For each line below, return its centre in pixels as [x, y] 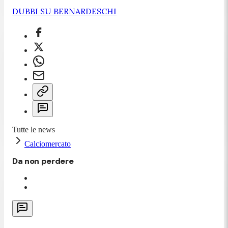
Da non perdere [43, 161]
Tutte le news [34, 129]
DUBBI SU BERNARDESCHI [64, 11]
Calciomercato [48, 144]
